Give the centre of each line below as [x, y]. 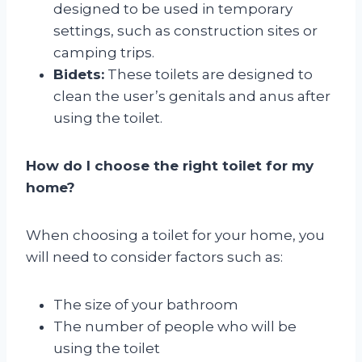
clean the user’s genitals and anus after [192, 96]
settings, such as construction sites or [185, 30]
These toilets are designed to [208, 74]
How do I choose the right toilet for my [170, 165]
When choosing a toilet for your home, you [175, 235]
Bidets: [79, 74]
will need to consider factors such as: [154, 257]
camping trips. [104, 52]
